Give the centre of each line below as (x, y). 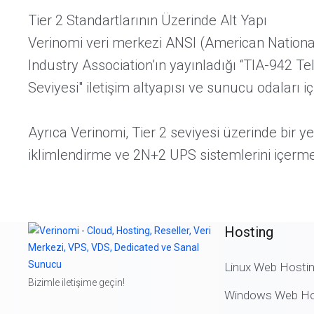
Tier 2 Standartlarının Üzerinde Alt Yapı (148, 20)
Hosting (249, 232)
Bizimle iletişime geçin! (76, 282)
